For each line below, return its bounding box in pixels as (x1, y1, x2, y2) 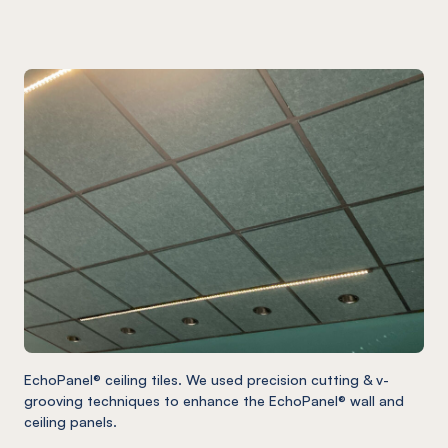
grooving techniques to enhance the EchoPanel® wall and (24, 391, 404, 409)
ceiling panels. (24, 412, 117, 430)
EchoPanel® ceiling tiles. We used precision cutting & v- (24, 370, 389, 388)
